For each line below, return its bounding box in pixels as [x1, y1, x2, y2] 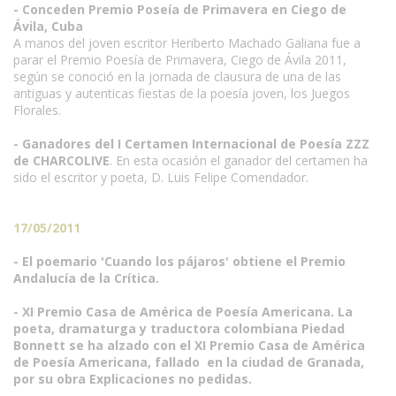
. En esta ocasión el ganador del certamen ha [110, 152, 368, 169]
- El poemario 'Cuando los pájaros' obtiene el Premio [13, 253, 346, 270]
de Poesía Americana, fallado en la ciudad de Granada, [13, 354, 364, 370]
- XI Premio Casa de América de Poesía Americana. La [13, 303, 353, 320]
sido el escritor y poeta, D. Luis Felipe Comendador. [13, 169, 308, 186]
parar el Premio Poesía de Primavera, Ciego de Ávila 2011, [13, 51, 346, 68]
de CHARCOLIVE [13, 152, 110, 169]
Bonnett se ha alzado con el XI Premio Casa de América [13, 337, 365, 354]
